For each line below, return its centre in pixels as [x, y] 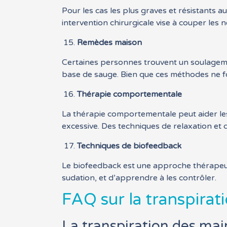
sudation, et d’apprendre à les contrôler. [139, 178]
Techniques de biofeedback [129, 146]
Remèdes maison [110, 43]
